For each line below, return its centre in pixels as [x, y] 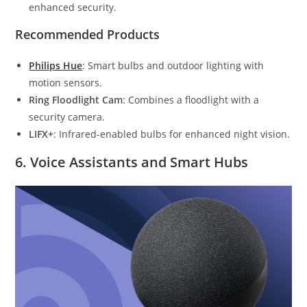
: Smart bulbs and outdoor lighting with [173, 66]
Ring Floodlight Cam [76, 100]
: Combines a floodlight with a [191, 100]
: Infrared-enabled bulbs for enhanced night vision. [172, 134]
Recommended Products [88, 35]
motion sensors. [66, 83]
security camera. [67, 117]
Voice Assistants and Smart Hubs [139, 162]
